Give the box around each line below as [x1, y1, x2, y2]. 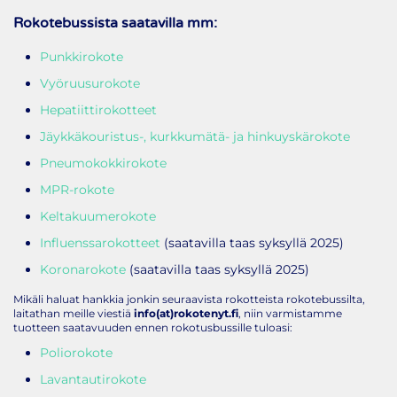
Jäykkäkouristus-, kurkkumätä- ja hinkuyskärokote [40, 128, 350, 144]
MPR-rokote [40, 181, 114, 198]
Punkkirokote [40, 48, 123, 65]
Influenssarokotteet [40, 234, 160, 251]
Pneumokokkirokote [40, 154, 167, 171]
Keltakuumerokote [40, 207, 156, 224]
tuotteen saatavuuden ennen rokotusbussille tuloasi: [13, 320, 292, 334]
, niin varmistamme [238, 306, 342, 320]
